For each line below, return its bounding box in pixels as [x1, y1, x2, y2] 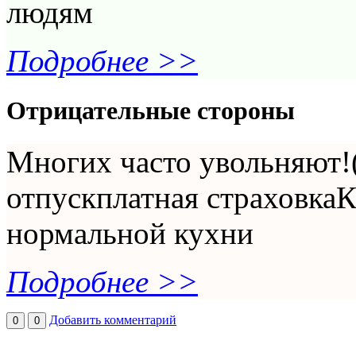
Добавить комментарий [49, 312, 176, 327]
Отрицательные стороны [6, 96, 295, 126]
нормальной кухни [6, 215, 253, 250]
